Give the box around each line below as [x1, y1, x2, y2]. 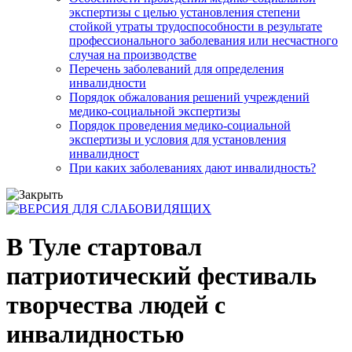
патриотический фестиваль [6, 262, 317, 291]
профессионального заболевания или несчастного [69, 33, 338, 47]
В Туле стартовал [6, 233, 202, 262]
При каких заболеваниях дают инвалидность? [69, 160, 316, 174]
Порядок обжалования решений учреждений [69, 90, 310, 104]
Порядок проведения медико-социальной [69, 118, 291, 132]
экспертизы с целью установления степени [69, 5, 300, 19]
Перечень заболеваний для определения [69, 61, 284, 75]
